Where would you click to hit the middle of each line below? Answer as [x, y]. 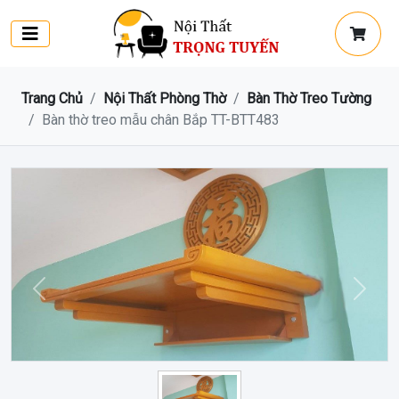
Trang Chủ [52, 99]
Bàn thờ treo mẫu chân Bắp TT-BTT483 [161, 120]
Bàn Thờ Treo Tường [309, 99]
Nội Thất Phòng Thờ [165, 99]
